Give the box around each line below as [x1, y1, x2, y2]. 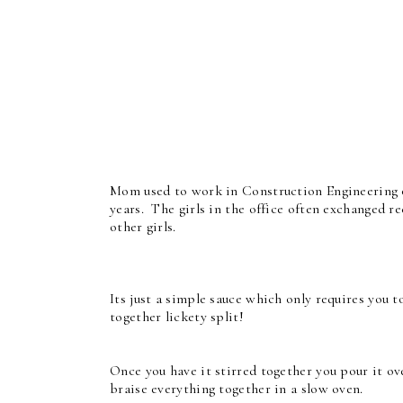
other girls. [110, 217, 176, 236]
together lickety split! [110, 307, 244, 326]
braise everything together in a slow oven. [110, 379, 363, 398]
